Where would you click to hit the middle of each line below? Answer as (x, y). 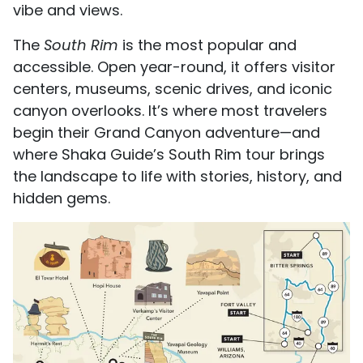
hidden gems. (62, 198)
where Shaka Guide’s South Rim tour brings (169, 154)
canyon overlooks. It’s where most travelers (170, 110)
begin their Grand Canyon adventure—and (167, 132)
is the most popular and (207, 45)
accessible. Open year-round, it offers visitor (174, 66)
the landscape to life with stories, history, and (177, 176)
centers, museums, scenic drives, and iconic (173, 88)
